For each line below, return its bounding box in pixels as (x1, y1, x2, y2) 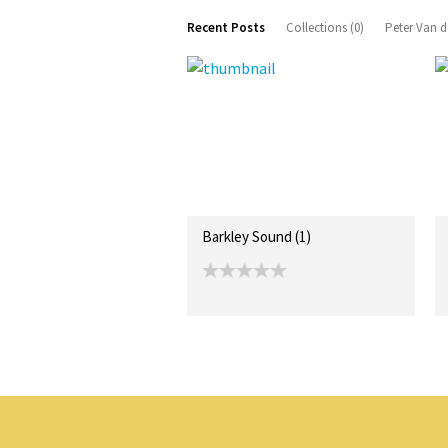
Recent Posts (187, 19, 265, 36)
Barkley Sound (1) (202, 227, 311, 246)
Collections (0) (286, 19, 364, 36)
